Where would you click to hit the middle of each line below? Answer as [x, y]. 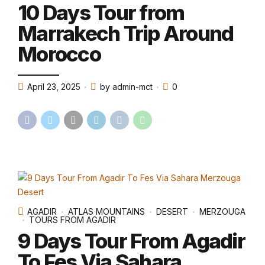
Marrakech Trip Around [126, 33]
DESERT [172, 212]
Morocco [59, 54]
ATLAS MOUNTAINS [106, 212]
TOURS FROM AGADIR [72, 220]
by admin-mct [126, 87]
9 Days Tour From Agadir [131, 240]
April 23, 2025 [54, 87]
